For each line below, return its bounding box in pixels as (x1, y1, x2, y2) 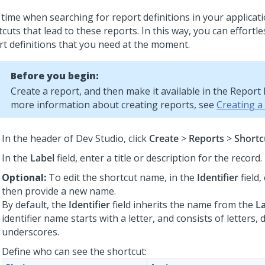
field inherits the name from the (110, 198, 256, 211)
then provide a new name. (2, 185, 116, 198)
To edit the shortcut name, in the (49, 171, 197, 184)
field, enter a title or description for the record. (54, 151, 262, 164)
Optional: (2, 171, 49, 184)
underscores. (2, 225, 59, 238)
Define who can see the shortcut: (2, 245, 147, 258)
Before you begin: (11, 69, 99, 82)
